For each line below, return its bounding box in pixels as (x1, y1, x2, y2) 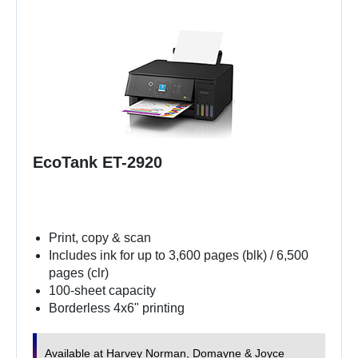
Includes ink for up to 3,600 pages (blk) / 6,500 (49, 249, 308, 262)
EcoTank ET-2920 (33, 153, 162, 171)
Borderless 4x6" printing (49, 301, 185, 315)
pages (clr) (49, 266, 109, 280)
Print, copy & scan (49, 231, 151, 245)
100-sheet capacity (49, 284, 156, 297)
